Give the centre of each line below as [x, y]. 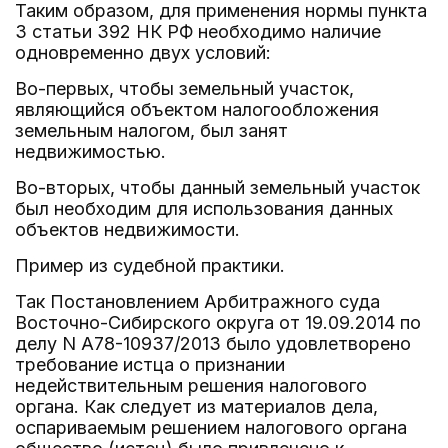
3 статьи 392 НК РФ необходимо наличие [198, 31]
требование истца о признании [150, 364]
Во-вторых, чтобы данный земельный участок [217, 187]
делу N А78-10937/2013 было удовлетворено [213, 343]
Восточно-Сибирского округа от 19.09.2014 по [218, 322]
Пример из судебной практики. [150, 265]
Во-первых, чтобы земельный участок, [184, 88]
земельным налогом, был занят [151, 130]
